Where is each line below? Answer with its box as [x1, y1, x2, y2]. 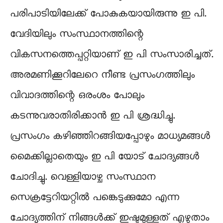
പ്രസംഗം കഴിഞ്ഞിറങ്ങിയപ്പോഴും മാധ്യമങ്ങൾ [10, 130, 210, 142]
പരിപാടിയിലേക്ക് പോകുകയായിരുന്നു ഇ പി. [10, 7, 206, 20]
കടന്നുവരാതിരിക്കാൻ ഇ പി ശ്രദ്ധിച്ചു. [10, 110, 175, 122]
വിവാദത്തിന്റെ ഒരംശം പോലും [10, 89, 144, 102]
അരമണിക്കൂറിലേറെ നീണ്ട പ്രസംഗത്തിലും [10, 69, 195, 81]
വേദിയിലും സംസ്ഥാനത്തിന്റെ [10, 28, 143, 40]
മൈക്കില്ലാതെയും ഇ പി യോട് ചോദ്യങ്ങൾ [10, 150, 199, 163]
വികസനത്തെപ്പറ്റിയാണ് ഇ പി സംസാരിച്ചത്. [10, 48, 213, 61]
